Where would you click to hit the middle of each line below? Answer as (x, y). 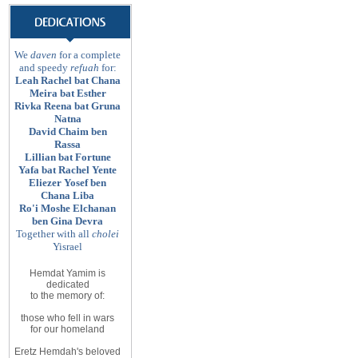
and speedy (44, 68)
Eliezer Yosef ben (68, 183)
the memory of (72, 296)
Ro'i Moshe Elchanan (68, 208)
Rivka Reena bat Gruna (68, 106)
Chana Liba (68, 195)
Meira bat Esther (68, 93)
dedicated (68, 284)
